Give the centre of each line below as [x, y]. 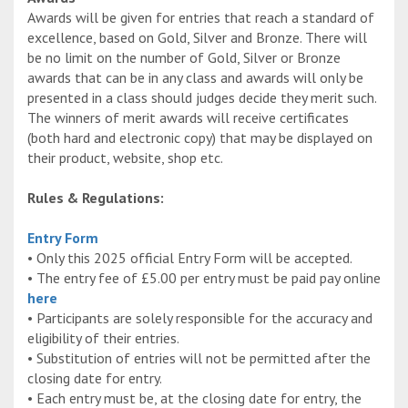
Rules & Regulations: [96, 198]
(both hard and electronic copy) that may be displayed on [200, 138]
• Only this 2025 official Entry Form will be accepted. [190, 258]
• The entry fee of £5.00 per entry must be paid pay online [204, 278]
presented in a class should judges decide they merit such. [202, 98]
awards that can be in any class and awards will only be [195, 78]
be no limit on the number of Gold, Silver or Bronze [184, 58]
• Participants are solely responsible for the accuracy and [200, 318]
